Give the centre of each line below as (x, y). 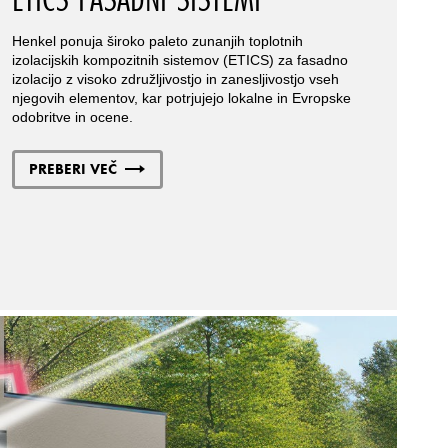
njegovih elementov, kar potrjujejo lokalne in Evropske (181, 98)
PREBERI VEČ (73, 169)
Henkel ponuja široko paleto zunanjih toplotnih (157, 41)
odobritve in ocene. (72, 117)
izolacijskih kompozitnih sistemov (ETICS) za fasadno (179, 60)
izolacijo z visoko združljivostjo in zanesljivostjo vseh (175, 79)
